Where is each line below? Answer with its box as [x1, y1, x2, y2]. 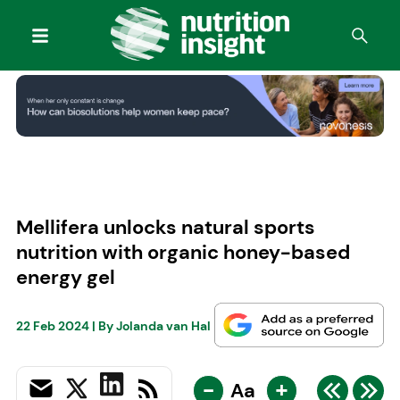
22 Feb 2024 [15, 318, 89, 335]
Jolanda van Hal [115, 318, 211, 335]
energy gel [15, 263, 115, 290]
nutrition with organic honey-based [15, 238, 350, 265]
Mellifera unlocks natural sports [15, 213, 315, 240]
